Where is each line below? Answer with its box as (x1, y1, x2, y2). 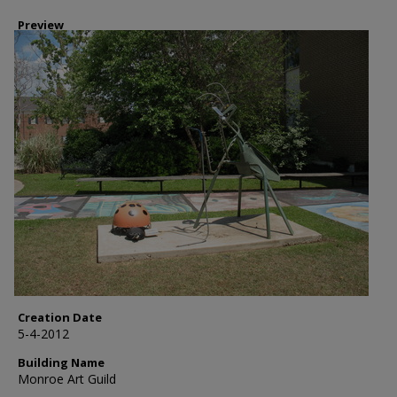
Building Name (18, 354, 105, 370)
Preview (18, 17, 64, 33)
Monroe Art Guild (18, 370, 116, 387)
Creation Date (18, 309, 102, 325)
